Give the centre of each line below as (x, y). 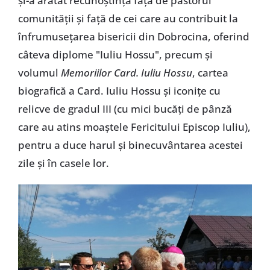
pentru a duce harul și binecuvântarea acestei (130, 145)
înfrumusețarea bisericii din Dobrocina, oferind (133, 37)
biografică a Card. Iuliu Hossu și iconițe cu (119, 91)
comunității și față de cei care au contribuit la (128, 19)
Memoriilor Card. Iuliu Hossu (126, 73)
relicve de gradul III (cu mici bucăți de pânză (125, 109)
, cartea (210, 73)
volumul (39, 73)
